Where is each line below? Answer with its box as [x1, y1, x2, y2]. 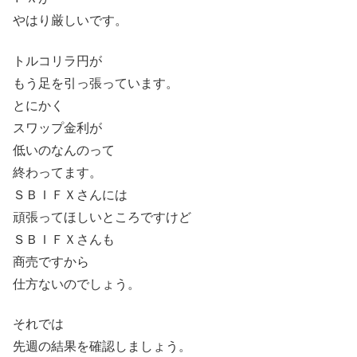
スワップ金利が [13, 120, 102, 135]
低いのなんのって [13, 143, 115, 157]
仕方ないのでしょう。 [13, 277, 140, 291]
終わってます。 [13, 165, 102, 179]
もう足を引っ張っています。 [13, 76, 178, 90]
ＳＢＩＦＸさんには [13, 187, 127, 202]
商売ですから [13, 254, 89, 269]
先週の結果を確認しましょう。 [13, 339, 191, 353]
